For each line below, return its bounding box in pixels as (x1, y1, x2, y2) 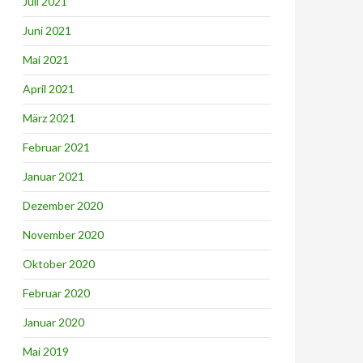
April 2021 (23, 82, 75, 96)
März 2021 (23, 111, 75, 125)
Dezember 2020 (23, 199, 103, 212)
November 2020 (23, 228, 104, 241)
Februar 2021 (23, 140, 90, 154)
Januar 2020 (23, 315, 84, 329)
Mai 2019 (23, 344, 69, 358)
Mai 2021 (23, 53, 69, 66)
